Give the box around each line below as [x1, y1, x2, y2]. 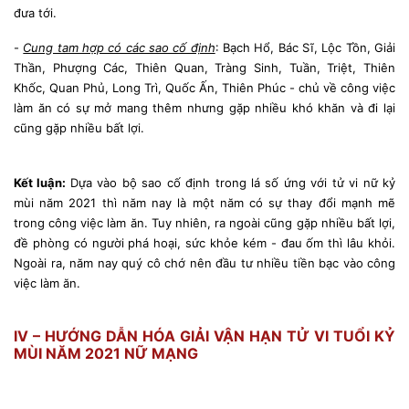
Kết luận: [14, 174, 70, 190]
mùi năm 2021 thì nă [14, 194, 136, 210]
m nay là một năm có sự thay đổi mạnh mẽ [135, 194, 396, 210]
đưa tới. [14, 5, 57, 20]
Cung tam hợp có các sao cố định [23, 39, 215, 55]
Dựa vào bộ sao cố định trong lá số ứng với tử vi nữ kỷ [69, 174, 395, 190]
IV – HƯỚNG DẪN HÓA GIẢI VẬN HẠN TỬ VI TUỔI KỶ [14, 326, 395, 345]
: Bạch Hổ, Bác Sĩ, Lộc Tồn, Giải [215, 39, 396, 55]
